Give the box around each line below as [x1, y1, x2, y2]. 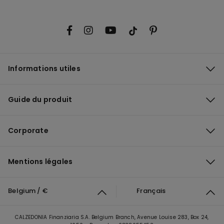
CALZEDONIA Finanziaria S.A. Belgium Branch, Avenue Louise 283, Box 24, [15, 213, 209, 221]
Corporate [8, 125, 48, 135]
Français [136, 185, 166, 195]
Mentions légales [8, 156, 73, 166]
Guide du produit [8, 94, 72, 104]
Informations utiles [8, 63, 80, 73]
